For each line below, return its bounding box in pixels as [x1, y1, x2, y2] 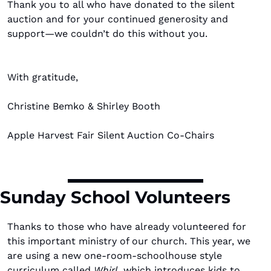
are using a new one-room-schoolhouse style [7, 250, 222, 261]
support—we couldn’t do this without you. [7, 28, 207, 39]
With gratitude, [7, 71, 78, 83]
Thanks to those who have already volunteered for [7, 221, 246, 232]
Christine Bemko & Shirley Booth [7, 100, 160, 112]
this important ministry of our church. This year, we [7, 235, 250, 247]
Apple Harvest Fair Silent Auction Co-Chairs [7, 129, 214, 141]
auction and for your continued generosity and [7, 13, 228, 25]
